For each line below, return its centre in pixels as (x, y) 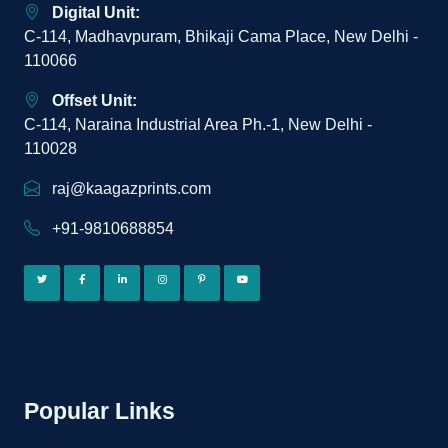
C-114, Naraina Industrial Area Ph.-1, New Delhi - (198, 124)
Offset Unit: (94, 100)
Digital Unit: (96, 12)
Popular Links (99, 411)
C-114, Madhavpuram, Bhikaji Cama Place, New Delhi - (221, 36)
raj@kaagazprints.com (129, 188)
